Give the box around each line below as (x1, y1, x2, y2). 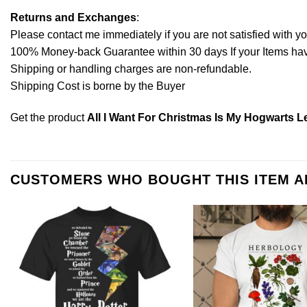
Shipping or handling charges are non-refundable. (10, 62, 251, 75)
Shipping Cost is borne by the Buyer (10, 79, 185, 92)
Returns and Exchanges (10, 11, 136, 23)
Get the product (10, 111, 87, 123)
